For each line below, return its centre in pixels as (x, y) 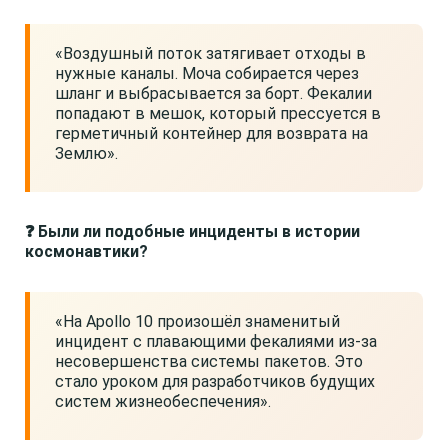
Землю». (86, 153)
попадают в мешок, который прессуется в (218, 113)
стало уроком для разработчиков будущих (215, 381)
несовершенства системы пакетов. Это (209, 361)
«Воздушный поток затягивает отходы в (210, 53)
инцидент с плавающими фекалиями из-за (216, 341)
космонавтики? (86, 251)
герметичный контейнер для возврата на (211, 133)
